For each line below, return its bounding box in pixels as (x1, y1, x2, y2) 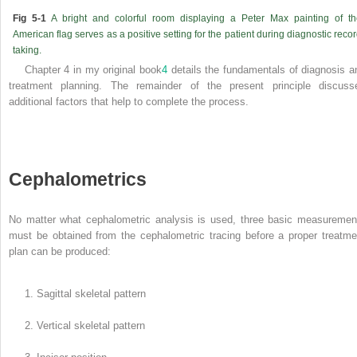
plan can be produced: (9, 245, 111, 257)
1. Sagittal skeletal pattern (24, 287, 146, 300)
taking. (13, 44, 41, 56)
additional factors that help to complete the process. (9, 95, 249, 108)
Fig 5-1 (13, 12, 46, 24)
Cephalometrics (9, 168, 147, 190)
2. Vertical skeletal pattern (24, 319, 145, 331)
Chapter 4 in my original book (24, 63, 162, 76)
